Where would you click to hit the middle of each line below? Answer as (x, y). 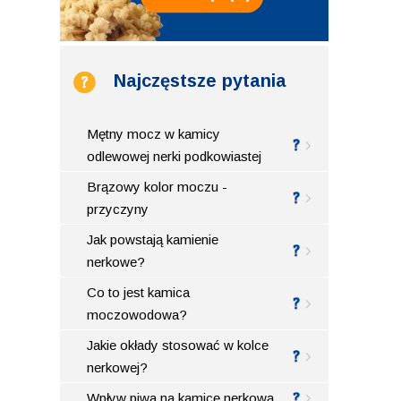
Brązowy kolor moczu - (158, 186)
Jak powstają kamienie (153, 239)
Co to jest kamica (139, 292)
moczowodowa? (137, 314)
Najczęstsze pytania (200, 80)
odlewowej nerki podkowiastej (175, 156)
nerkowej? (118, 367)
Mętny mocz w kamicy (154, 133)
